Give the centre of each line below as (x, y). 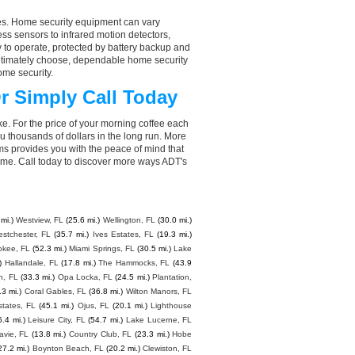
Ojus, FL (93, 305)
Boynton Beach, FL (68, 348)
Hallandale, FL (31, 263)
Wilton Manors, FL (159, 291)
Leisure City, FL (57, 320)
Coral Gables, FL (55, 291)
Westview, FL (40, 220)
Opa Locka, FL (85, 277)
